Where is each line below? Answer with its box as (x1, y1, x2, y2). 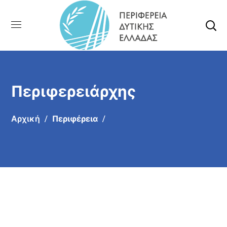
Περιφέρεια (52, 113, 98, 124)
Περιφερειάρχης (11, 82, 136, 100)
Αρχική (11, 113, 41, 124)
